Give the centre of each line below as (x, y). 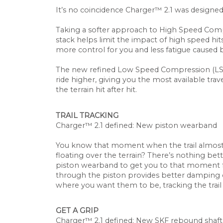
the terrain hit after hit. (96, 90)
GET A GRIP (77, 211)
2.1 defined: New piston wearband (155, 125)
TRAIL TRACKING (87, 115)
